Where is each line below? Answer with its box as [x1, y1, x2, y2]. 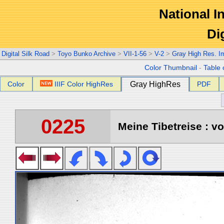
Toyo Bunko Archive [57, 50, 115, 57]
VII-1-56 [123, 50, 146, 57]
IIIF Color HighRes [54, 80, 113, 88]
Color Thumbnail [144, 64, 197, 71]
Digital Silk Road [1, 50, 49, 57]
